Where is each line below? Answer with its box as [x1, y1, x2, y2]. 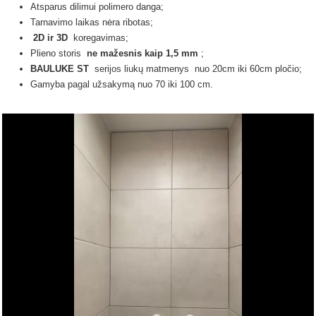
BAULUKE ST [30, 63, 89, 74]
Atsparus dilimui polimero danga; [30, 1, 166, 12]
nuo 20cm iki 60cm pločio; [195, 63, 302, 74]
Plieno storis [30, 48, 87, 59]
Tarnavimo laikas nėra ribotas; [30, 17, 153, 28]
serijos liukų [89, 63, 146, 74]
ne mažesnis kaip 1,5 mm [87, 48, 198, 59]
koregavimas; [68, 32, 128, 43]
